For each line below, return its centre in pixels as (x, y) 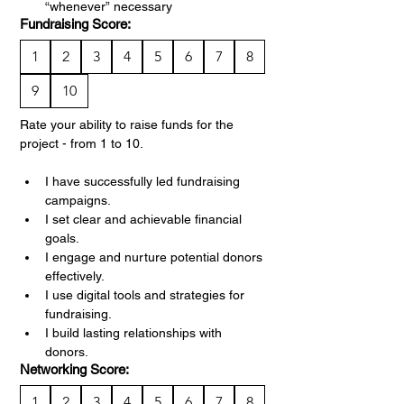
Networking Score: (74, 369)
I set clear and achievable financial (143, 219)
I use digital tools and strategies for (145, 295)
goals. (62, 238)
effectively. (75, 276)
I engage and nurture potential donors (154, 257)
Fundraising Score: (75, 24)
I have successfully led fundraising (142, 181)
